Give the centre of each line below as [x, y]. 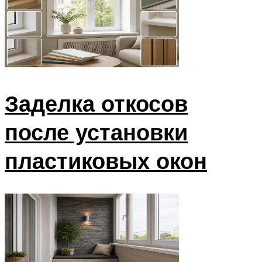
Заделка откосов [96, 104]
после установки [96, 132]
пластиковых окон [106, 161]
